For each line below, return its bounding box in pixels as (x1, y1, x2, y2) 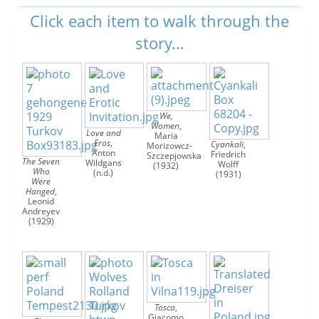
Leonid (28, 195, 55, 207)
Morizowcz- (147, 140, 193, 152)
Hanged (25, 185, 55, 197)
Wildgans (85, 157, 122, 169)
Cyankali (211, 138, 244, 150)
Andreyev (22, 205, 61, 217)
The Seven (22, 155, 61, 167)
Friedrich (211, 148, 246, 160)
